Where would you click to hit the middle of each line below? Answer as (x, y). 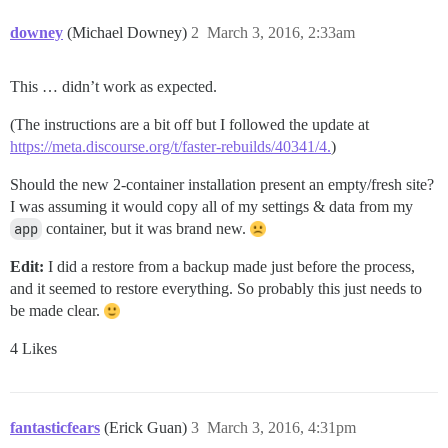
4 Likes (33, 349)
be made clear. (57, 311)
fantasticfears (55, 428)
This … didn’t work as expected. (113, 87)
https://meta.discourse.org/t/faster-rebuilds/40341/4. (170, 147)
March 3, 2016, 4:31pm (281, 428)
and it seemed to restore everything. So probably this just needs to (216, 289)
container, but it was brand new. (146, 229)
